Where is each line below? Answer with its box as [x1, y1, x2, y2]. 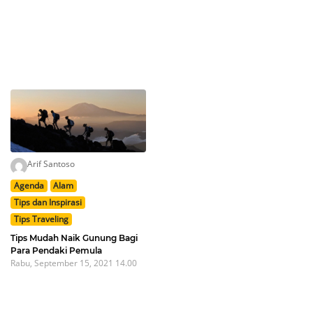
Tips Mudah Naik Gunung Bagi [10, 232, 138, 243]
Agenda [13, 179, 44, 191]
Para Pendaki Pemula [10, 245, 102, 256]
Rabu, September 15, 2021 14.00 [10, 256, 137, 269]
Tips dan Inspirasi [13, 196, 82, 208]
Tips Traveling [13, 212, 68, 225]
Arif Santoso [27, 157, 75, 170]
